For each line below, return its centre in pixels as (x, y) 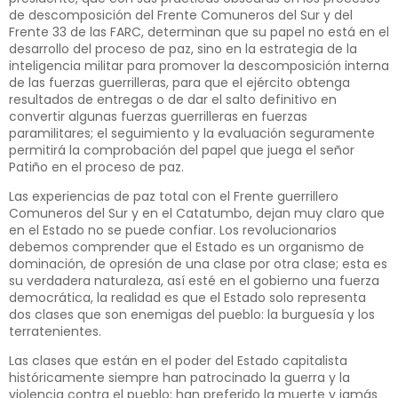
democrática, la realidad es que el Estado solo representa (187, 298)
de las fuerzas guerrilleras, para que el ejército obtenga (179, 82)
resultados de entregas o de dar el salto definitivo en (173, 99)
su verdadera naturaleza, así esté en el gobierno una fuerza (194, 281)
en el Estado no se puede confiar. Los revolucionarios (173, 231)
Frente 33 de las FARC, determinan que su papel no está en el (199, 32)
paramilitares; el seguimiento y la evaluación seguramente (192, 133)
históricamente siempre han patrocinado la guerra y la (179, 378)
